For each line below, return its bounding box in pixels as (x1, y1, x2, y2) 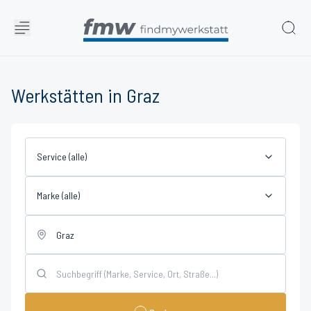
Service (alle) (37, 151, 87, 162)
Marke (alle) (37, 190, 80, 201)
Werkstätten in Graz (11, 83, 160, 107)
